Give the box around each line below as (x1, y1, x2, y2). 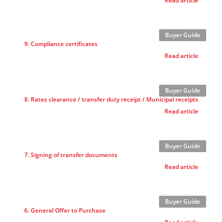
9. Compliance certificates (24, 40, 98, 48)
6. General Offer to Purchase (24, 206, 106, 215)
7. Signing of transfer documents (24, 151, 117, 159)
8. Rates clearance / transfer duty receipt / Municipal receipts (24, 95, 198, 104)
